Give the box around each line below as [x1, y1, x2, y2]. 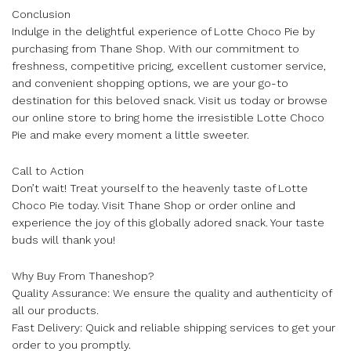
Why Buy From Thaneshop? [12, 269, 154, 282]
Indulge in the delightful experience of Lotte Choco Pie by [12, 24, 315, 38]
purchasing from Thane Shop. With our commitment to [12, 42, 299, 55]
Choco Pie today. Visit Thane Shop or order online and [12, 198, 295, 212]
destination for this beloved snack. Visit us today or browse [12, 93, 327, 107]
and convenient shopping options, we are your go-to [12, 76, 288, 89]
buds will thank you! [12, 233, 115, 246]
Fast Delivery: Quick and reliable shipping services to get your [12, 320, 335, 334]
